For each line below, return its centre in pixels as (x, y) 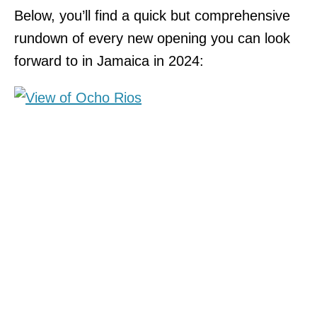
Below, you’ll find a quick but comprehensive (152, 15)
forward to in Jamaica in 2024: (109, 60)
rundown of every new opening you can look (152, 38)
